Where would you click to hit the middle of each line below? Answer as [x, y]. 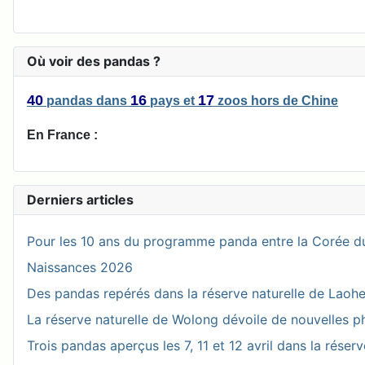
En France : [62, 135]
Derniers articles [80, 200]
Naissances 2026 [80, 268]
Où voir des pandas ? [94, 62]
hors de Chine [295, 101]
